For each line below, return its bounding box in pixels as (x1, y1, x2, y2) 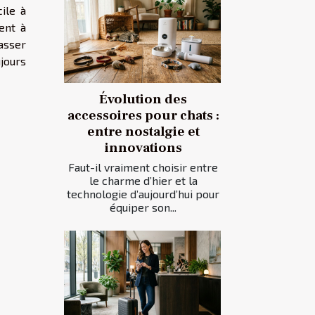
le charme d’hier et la (89, 174, 198, 188)
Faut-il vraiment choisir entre (68, 160, 218, 174)
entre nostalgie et (86, 123, 200, 141)
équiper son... (110, 200, 176, 214)
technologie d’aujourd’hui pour (67, 187, 219, 201)
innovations (104, 139, 182, 157)
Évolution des (99, 91, 187, 108)
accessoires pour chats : (67, 107, 219, 124)
